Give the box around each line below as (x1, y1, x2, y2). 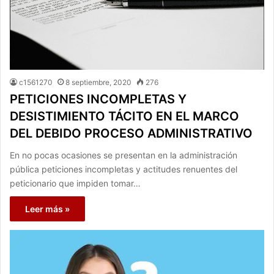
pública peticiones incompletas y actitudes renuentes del (10, 163, 237, 174)
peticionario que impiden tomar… (10, 177, 141, 188)
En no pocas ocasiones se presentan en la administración (10, 149, 237, 160)
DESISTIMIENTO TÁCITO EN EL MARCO (10, 108, 239, 124)
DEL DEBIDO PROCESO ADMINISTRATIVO (10, 125, 253, 141)
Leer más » (25, 203, 70, 214)
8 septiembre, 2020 (65, 77, 131, 87)
